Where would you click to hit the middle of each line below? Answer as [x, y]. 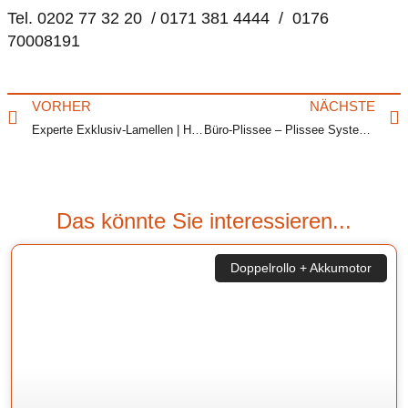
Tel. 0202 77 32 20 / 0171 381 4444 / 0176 [168, 18]
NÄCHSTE [342, 107]
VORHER [61, 107]
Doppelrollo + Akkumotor [301, 268]
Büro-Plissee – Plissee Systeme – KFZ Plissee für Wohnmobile [364, 130]
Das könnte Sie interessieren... [204, 221]
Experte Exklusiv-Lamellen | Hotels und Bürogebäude [197, 130]
